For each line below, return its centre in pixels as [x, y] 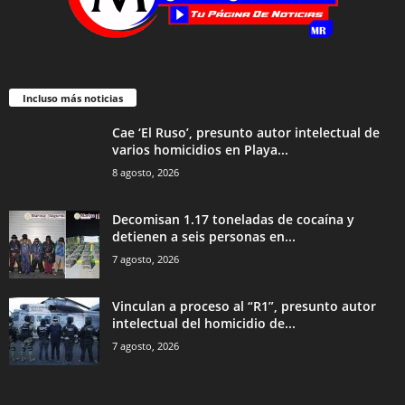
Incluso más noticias [73, 98]
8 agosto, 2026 [146, 172]
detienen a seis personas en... [204, 236]
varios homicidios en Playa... [200, 149]
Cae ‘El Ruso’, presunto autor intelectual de [246, 132]
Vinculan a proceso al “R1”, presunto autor [244, 306]
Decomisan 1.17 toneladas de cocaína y [233, 219]
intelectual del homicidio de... [204, 323]
